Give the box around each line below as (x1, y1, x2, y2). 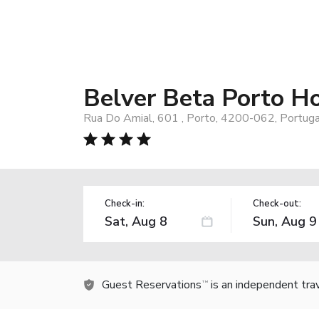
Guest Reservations (102, 276, 202, 293)
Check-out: (252, 197, 301, 210)
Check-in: (105, 197, 145, 210)
